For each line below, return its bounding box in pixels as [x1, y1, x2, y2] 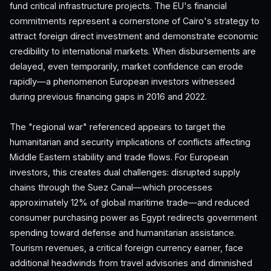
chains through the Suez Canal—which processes [10, 182, 212, 192]
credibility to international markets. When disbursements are [10, 46, 256, 56]
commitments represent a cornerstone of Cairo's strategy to [10, 16, 260, 26]
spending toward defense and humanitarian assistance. [10, 227, 236, 238]
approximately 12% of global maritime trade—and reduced [10, 197, 249, 207]
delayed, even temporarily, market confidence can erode [10, 61, 243, 71]
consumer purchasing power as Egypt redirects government [10, 212, 257, 223]
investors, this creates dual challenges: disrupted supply [10, 167, 240, 177]
